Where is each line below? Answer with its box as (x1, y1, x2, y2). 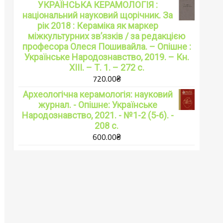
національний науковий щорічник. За (22, 9, 173, 20)
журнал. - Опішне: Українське (38, 99, 157, 110)
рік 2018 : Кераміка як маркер (37, 20, 158, 31)
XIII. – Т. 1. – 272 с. (69, 62, 144, 73)
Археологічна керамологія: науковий (22, 89, 173, 100)
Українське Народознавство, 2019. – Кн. (24, 51, 189, 62)
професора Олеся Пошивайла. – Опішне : (22, 41, 191, 52)
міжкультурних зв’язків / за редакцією (28, 30, 185, 41)
